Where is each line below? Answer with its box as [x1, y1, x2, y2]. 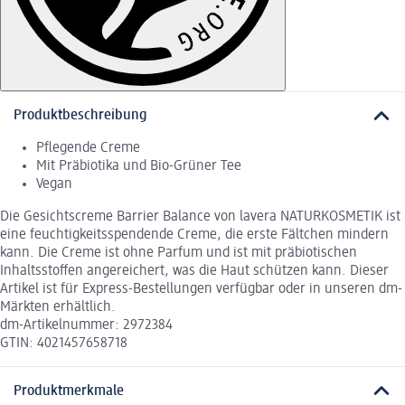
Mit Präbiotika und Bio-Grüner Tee [36, 159, 241, 174]
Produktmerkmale [14, 383, 124, 399]
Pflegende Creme [36, 141, 140, 156]
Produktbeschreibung [14, 108, 147, 124]
